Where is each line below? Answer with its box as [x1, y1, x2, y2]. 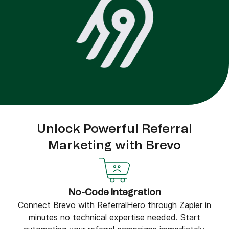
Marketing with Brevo [48, 140, 181, 152]
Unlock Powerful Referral [37, 123, 192, 135]
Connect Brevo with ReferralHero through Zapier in [18, 200, 211, 210]
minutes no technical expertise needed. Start [29, 212, 200, 222]
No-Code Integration [68, 188, 161, 197]
